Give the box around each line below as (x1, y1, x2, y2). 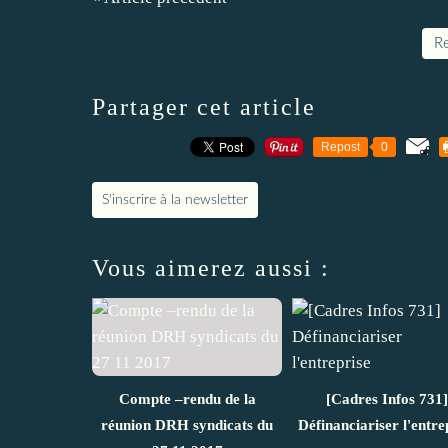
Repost (321, 140, 360, 155)
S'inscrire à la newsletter (102, 193, 248, 208)
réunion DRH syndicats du (101, 417, 273, 434)
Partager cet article (92, 94, 316, 121)
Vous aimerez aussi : (92, 255, 330, 282)
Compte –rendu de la (118, 391, 256, 408)
